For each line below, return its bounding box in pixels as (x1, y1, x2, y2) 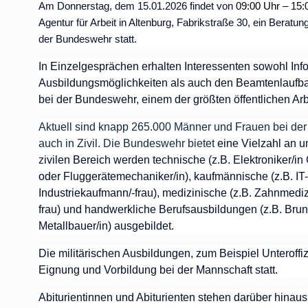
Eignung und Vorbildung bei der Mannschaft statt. (38, 264, 278, 276)
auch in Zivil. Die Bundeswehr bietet (38, 137, 214, 149)
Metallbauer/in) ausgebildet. (38, 220, 177, 232)
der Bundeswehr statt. (38, 34, 137, 45)
